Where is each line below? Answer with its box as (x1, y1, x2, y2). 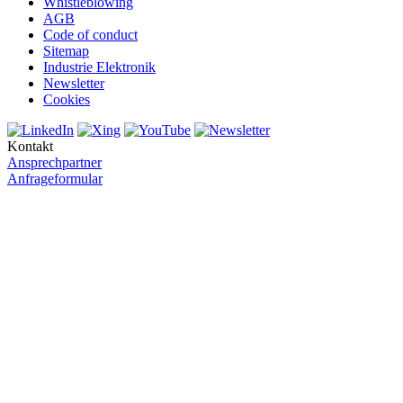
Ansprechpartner (7, 155, 102, 171)
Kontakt (7, 139, 53, 155)
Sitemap (43, 43, 89, 59)
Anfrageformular (7, 171, 103, 187)
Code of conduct (43, 27, 138, 43)
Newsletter (43, 76, 104, 92)
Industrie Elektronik (43, 59, 156, 76)
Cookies (43, 92, 90, 108)
